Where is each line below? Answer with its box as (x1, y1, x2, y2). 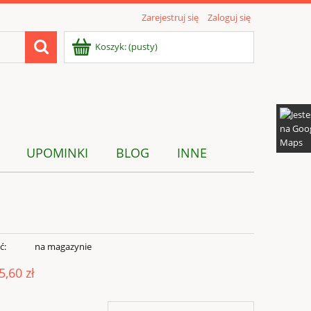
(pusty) (128, 40, 158, 53)
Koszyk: (95, 40, 126, 53)
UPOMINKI (26, 144, 89, 162)
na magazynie (34, 240, 92, 253)
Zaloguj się (208, 11, 251, 24)
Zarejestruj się (142, 11, 199, 24)
